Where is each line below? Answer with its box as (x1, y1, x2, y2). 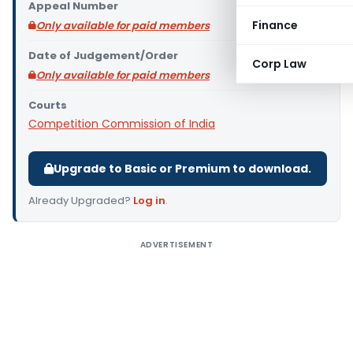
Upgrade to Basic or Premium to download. (54, 161, 311, 176)
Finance (252, 17, 298, 33)
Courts (28, 98, 67, 113)
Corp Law (252, 56, 307, 72)
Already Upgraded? (28, 193, 133, 208)
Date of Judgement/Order (28, 48, 178, 63)
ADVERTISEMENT (139, 239, 214, 251)
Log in (133, 193, 165, 208)
